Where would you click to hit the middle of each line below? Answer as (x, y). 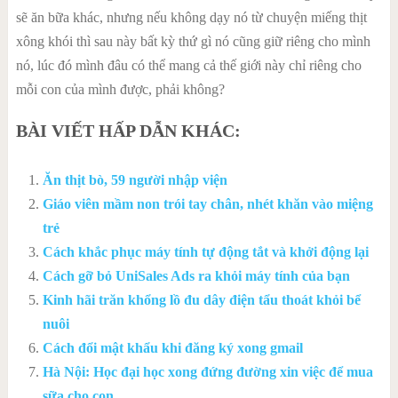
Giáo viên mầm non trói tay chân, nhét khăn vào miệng (207, 204)
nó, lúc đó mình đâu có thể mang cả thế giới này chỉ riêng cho (188, 65)
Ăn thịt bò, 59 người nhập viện (135, 180)
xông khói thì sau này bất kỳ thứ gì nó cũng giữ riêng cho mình (193, 41)
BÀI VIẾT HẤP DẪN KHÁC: (128, 131)
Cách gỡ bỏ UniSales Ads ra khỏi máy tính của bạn (196, 276)
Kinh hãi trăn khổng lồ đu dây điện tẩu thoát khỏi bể (201, 300)
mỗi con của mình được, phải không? (120, 89)
